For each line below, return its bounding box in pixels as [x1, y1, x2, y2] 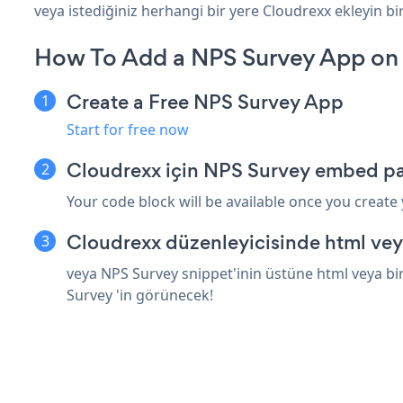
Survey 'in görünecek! [67, 284, 213, 305]
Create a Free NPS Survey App [67, 87, 344, 116]
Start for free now [67, 119, 189, 139]
